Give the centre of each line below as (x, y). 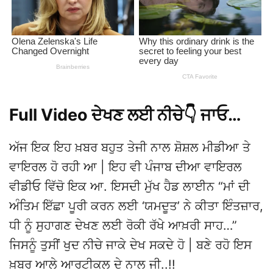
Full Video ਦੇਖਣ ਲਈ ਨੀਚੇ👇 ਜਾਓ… (125, 115)
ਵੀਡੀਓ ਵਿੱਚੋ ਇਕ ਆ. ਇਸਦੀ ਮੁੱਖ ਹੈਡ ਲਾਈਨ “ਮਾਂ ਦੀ (129, 186)
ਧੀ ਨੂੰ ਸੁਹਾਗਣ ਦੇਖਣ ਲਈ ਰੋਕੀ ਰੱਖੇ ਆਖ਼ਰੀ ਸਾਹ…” (123, 225)
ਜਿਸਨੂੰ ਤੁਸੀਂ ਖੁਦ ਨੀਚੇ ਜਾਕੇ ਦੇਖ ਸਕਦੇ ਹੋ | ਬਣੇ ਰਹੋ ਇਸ (130, 245)
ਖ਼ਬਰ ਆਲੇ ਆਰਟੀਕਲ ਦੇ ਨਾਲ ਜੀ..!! (92, 264)
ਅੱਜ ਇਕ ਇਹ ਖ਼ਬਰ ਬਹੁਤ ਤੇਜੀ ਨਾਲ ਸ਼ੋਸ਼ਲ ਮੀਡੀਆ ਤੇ (130, 147)
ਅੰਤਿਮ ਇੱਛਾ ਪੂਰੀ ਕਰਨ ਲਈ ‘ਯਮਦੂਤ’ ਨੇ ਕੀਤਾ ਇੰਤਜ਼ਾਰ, (136, 206)
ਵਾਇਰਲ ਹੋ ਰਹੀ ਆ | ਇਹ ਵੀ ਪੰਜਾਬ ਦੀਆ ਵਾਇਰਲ (126, 167)
